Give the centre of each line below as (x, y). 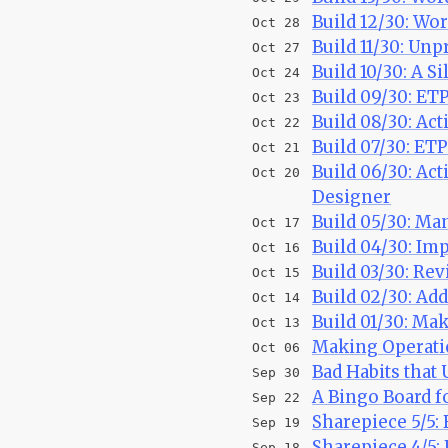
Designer (351, 196)
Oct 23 (276, 97)
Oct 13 (276, 322)
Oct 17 (276, 222)
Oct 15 (276, 272)
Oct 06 (276, 347)
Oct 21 (276, 147)
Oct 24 (276, 72)
